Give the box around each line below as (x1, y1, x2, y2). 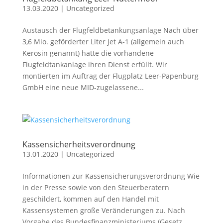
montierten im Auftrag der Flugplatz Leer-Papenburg (22, 71, 199, 81)
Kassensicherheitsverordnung (22, 138, 135, 150)
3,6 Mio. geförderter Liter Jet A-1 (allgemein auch (22, 36, 184, 46)
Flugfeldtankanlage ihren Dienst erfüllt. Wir (22, 59, 167, 69)
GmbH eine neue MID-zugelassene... (22, 82, 144, 92)
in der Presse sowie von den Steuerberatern (22, 182, 169, 192)
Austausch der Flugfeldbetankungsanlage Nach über (22, 25, 199, 35)
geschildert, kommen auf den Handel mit (22, 194, 159, 204)
